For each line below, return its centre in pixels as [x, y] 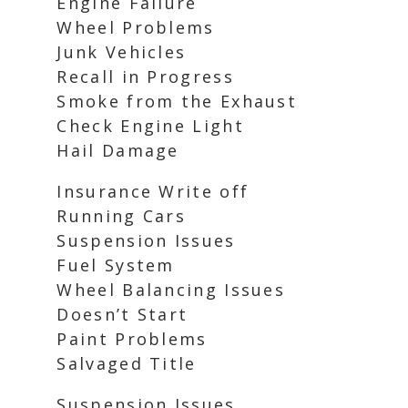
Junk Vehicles [122, 52]
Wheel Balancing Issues [171, 290]
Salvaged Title [127, 363]
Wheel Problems [136, 27]
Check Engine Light [150, 126]
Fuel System [116, 265]
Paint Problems [132, 339]
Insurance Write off [153, 191]
